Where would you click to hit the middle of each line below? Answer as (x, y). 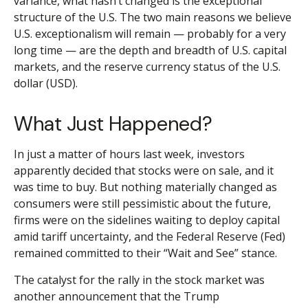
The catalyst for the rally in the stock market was (139, 280)
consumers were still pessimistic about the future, (142, 203)
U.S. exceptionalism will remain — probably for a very (150, 34)
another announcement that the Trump (117, 296)
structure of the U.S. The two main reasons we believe (153, 17)
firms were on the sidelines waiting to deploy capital (147, 220)
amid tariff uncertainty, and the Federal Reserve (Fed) (150, 236)
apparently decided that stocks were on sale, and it (144, 170)
